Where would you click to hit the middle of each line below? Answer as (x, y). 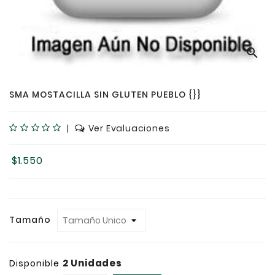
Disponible (34, 263)
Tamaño (30, 220)
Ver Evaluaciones (129, 128)
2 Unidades (92, 263)
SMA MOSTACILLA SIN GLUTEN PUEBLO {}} (105, 95)
